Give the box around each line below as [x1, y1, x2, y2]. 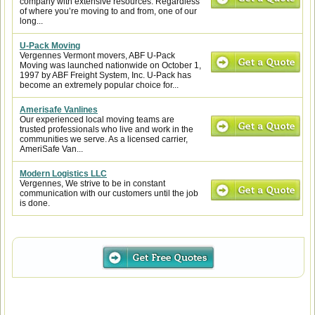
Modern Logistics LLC [20, 169, 107, 179]
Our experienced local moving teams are [20, 115, 174, 124]
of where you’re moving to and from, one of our [20, 6, 197, 16]
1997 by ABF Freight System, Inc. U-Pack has [20, 70, 191, 80]
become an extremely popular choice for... [20, 80, 179, 90]
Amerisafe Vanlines [20, 105, 98, 115]
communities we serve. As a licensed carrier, [20, 134, 188, 144]
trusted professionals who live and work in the [20, 124, 193, 134]
